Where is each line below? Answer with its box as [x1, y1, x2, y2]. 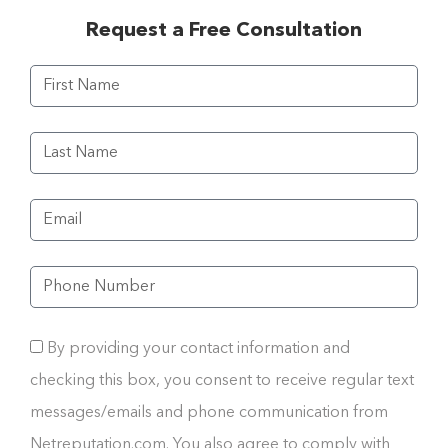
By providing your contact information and [47, 341, 350, 358]
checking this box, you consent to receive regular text [30, 373, 414, 390]
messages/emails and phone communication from [30, 405, 388, 422]
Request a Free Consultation [86, 21, 362, 42]
